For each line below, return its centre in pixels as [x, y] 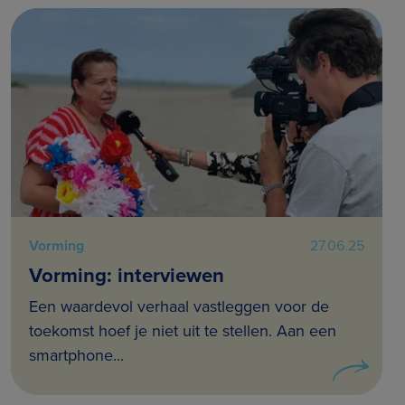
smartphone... [76, 356]
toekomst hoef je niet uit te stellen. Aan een [183, 331]
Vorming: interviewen [127, 276]
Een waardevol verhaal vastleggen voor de [179, 307]
